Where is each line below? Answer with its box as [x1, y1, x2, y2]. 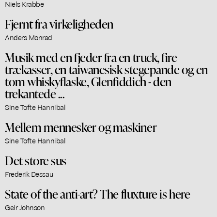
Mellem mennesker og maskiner [5, 118, 157, 135]
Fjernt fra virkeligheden [5, 15, 113, 32]
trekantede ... [5, 85, 65, 102]
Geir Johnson [5, 202, 45, 212]
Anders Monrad [5, 32, 52, 42]
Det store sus [5, 152, 66, 169]
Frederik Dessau [5, 169, 53, 179]
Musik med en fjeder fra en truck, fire [5, 48, 177, 65]
